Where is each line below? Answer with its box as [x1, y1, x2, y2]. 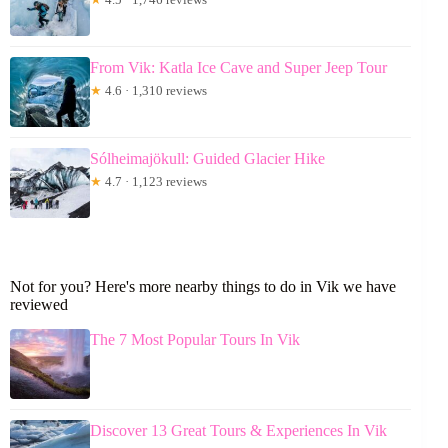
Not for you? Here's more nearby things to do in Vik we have [10, 277, 396, 295]
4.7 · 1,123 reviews [102, 173, 207, 189]
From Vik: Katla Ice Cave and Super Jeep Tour [90, 58, 387, 76]
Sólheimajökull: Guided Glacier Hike [90, 149, 325, 167]
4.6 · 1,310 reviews [102, 82, 207, 98]
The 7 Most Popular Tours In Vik [90, 330, 300, 348]
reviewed [10, 295, 68, 313]
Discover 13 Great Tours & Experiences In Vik [90, 421, 387, 439]
